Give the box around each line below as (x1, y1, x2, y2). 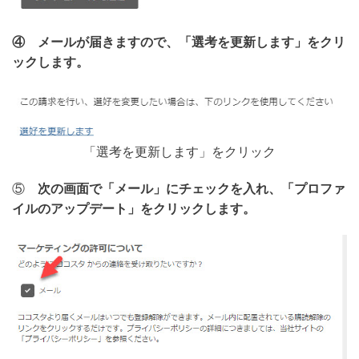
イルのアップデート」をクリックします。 (12, 200, 256, 216)
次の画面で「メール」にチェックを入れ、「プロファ (38, 179, 345, 196)
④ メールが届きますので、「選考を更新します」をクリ (12, 34, 345, 50)
